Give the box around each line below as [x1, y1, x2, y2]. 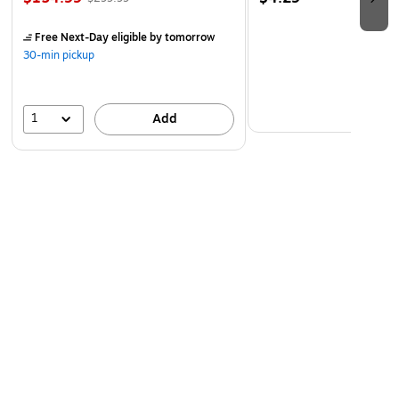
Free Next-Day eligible [35, 28, 147, 45]
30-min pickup [23, 46, 94, 63]
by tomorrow [147, 28, 215, 45]
